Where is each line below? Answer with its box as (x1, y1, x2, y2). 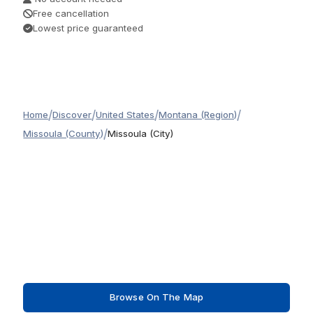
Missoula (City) (108, 128, 174, 139)
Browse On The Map (109, 291, 204, 303)
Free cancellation (32, 8, 109, 19)
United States (96, 109, 155, 120)
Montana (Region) (159, 109, 238, 120)
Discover (52, 109, 92, 120)
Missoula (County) (23, 128, 104, 139)
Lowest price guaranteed (32, 22, 143, 34)
